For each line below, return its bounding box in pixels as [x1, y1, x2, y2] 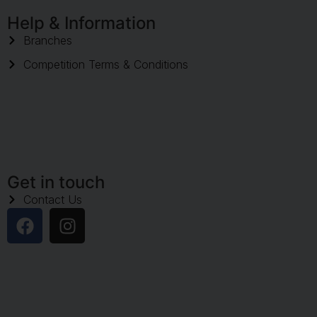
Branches [23, 33, 72, 48]
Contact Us [23, 192, 82, 207]
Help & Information [7, 13, 156, 34]
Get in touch [7, 172, 105, 193]
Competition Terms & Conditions [23, 57, 188, 72]
